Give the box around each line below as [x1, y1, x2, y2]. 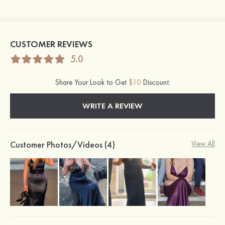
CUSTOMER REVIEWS [10, 38, 92, 50]
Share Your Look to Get [55, 77, 129, 88]
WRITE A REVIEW [82, 100, 143, 111]
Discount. [141, 77, 170, 88]
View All [191, 139, 215, 149]
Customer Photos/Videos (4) [10, 139, 115, 151]
